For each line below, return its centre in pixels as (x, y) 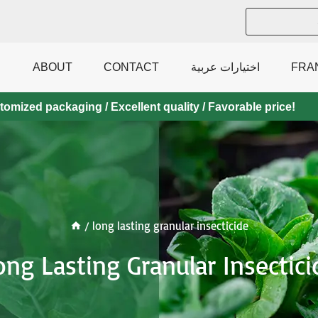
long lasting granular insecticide (170, 225)
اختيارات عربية (225, 67)
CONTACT (132, 67)
